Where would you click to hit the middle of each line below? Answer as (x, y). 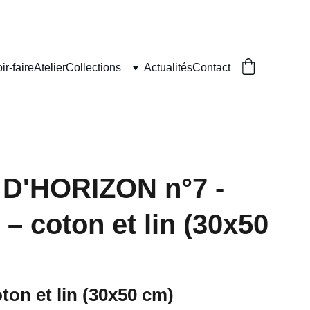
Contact (211, 67)
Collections (93, 67)
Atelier (50, 67)
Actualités (168, 67)
